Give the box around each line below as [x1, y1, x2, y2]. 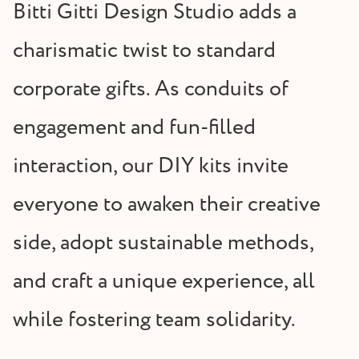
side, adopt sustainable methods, [13, 227, 313, 259]
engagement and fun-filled [13, 111, 256, 143]
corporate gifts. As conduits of [13, 73, 288, 105]
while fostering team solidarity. [13, 304, 296, 336]
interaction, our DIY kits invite [13, 150, 288, 182]
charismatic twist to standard [13, 34, 276, 67]
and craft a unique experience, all [13, 265, 315, 297]
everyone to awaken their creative [13, 188, 321, 220]
